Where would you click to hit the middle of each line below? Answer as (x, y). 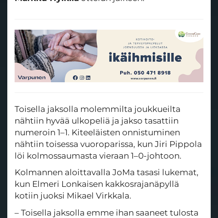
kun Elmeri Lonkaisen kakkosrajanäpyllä (97, 184)
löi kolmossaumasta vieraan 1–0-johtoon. (98, 155)
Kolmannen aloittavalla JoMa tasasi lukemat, (107, 173)
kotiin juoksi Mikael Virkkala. (73, 196)
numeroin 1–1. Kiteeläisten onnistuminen (97, 132)
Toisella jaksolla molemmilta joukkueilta (98, 109)
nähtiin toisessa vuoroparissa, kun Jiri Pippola (108, 144)
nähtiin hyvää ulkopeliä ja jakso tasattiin (97, 120)
